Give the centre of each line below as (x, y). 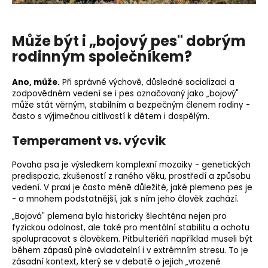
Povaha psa (36, 165)
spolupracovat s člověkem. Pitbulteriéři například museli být (132, 239)
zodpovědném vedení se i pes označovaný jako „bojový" (125, 93)
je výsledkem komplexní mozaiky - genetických (155, 165)
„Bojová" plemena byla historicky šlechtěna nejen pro (119, 216)
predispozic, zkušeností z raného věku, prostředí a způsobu (131, 176)
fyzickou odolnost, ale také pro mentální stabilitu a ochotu (131, 227)
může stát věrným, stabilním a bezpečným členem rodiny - (131, 105)
